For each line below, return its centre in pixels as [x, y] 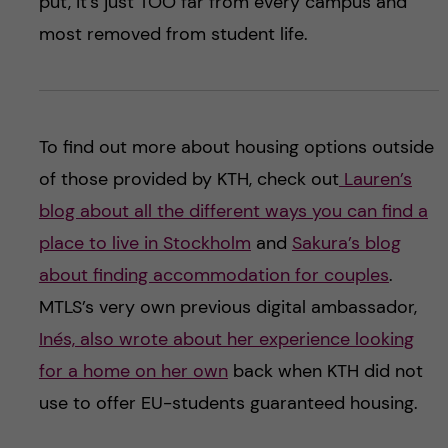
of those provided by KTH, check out [188, 178]
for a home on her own [133, 370]
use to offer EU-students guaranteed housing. [228, 402]
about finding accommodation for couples [213, 274]
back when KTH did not [325, 370]
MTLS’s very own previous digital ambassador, [227, 306]
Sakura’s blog [346, 242]
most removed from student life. [173, 33]
